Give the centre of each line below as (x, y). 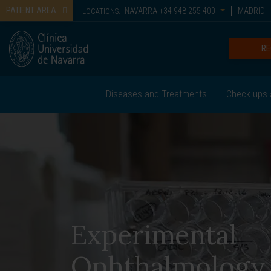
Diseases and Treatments (156, 94)
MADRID (252, 11)
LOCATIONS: (101, 11)
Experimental (154, 235)
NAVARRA (141, 11)
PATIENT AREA (31, 10)
